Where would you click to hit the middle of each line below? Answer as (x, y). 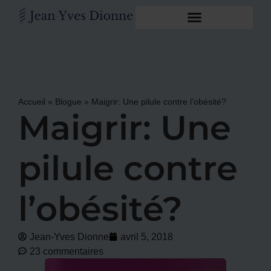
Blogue (68, 101)
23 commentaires (67, 251)
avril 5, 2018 (147, 236)
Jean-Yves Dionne (69, 236)
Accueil (32, 101)
